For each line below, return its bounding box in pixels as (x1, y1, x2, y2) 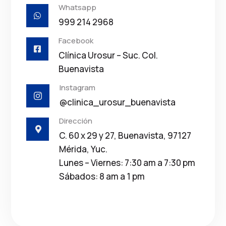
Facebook (59, 35, 94, 46)
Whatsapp (59, 2, 97, 13)
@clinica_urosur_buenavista (60, 96, 176, 108)
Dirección (59, 116, 93, 127)
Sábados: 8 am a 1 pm (59, 171, 145, 183)
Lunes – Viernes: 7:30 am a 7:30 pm (59, 157, 196, 169)
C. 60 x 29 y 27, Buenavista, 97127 (59, 130, 192, 142)
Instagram (60, 82, 96, 93)
